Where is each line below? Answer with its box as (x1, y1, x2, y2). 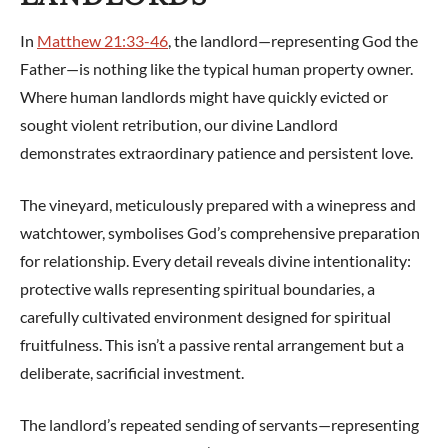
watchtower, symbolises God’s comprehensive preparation (20, 223, 420, 242)
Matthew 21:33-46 (37, 31, 168, 50)
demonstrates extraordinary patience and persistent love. (20, 143, 413, 162)
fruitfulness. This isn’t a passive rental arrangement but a (20, 335, 404, 354)
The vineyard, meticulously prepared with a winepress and (20, 195, 416, 214)
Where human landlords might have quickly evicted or (20, 87, 388, 106)
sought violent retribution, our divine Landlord (20, 115, 338, 134)
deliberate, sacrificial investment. (20, 363, 244, 382)
